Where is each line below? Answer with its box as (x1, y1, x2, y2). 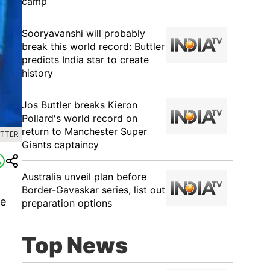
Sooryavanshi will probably (22, 27, 145, 39)
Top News (22, 232, 128, 259)
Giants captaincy (22, 139, 99, 151)
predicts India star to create (22, 54, 149, 66)
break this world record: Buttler (22, 40, 165, 52)
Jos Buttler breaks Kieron (22, 99, 137, 111)
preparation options (22, 197, 112, 209)
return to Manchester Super (22, 125, 147, 137)
